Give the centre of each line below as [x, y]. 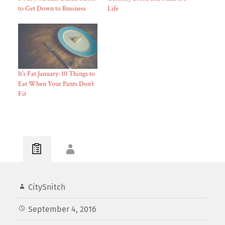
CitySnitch [46, 187]
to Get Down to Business [52, 9]
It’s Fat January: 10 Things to [56, 74]
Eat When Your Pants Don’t [56, 84]
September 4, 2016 [62, 209]
